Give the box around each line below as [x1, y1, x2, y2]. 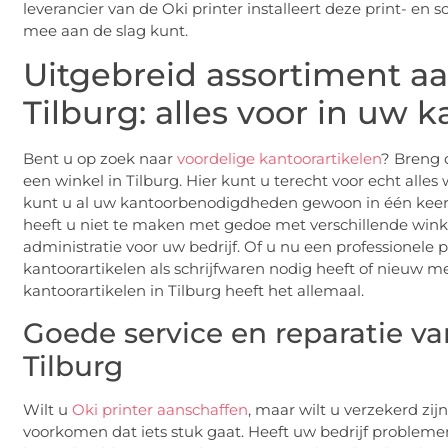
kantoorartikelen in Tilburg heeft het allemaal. [23, 281, 364, 301]
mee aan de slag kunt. [23, 21, 188, 40]
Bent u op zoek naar [23, 149, 177, 169]
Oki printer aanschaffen [72, 399, 248, 419]
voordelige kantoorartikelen [177, 149, 381, 169]
